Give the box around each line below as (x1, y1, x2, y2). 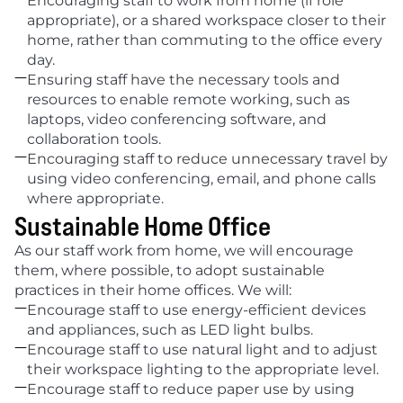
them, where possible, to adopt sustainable (14, 262, 325, 279)
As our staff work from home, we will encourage (14, 242, 354, 259)
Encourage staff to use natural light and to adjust (27, 341, 378, 358)
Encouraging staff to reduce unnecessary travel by (27, 150, 388, 167)
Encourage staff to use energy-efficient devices (27, 301, 366, 318)
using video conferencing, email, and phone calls (27, 170, 376, 187)
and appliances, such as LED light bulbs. (27, 321, 313, 338)
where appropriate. (27, 190, 164, 207)
